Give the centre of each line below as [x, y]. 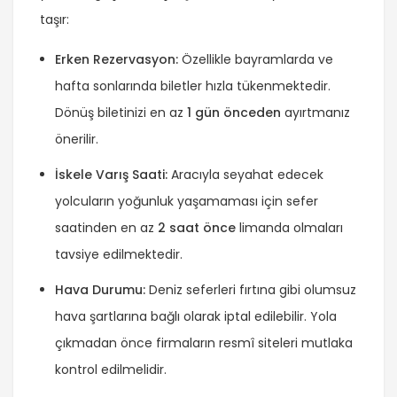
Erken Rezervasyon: [117, 59]
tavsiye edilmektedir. [119, 254]
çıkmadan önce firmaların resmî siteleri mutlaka [204, 343]
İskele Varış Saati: [111, 174]
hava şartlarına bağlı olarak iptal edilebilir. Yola [196, 316]
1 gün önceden [234, 112]
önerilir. [77, 139]
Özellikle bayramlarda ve [256, 59]
